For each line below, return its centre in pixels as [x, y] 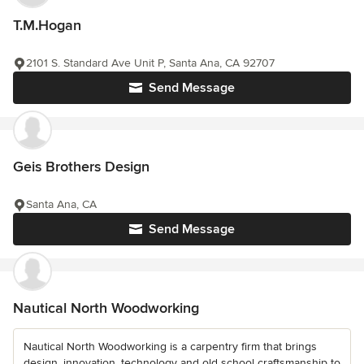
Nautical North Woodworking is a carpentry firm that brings [170, 347]
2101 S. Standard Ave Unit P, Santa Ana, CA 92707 [150, 63]
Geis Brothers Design [81, 167]
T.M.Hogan [47, 26]
